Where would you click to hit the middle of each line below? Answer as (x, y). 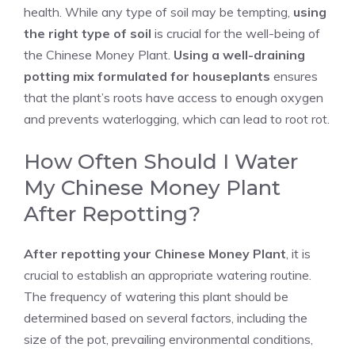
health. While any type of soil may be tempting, (158, 12)
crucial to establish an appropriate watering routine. (168, 275)
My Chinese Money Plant (152, 188)
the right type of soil (88, 33)
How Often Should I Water (161, 162)
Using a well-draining (239, 55)
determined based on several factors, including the (166, 318)
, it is (298, 254)
